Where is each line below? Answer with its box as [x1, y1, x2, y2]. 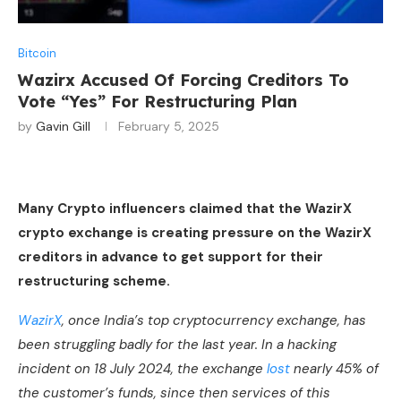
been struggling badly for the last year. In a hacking [18, 336, 337, 354]
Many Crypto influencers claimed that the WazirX [18, 200, 352, 218]
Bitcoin [18, 46, 56, 62]
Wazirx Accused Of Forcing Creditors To [18, 70, 349, 91]
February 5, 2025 [118, 118, 219, 135]
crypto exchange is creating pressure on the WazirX [18, 224, 371, 243]
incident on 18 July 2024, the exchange [18, 360, 267, 379]
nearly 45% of [290, 360, 379, 379]
